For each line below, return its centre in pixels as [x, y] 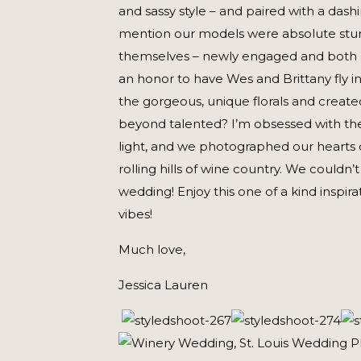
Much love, [152, 249]
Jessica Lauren [163, 285]
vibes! [135, 214]
